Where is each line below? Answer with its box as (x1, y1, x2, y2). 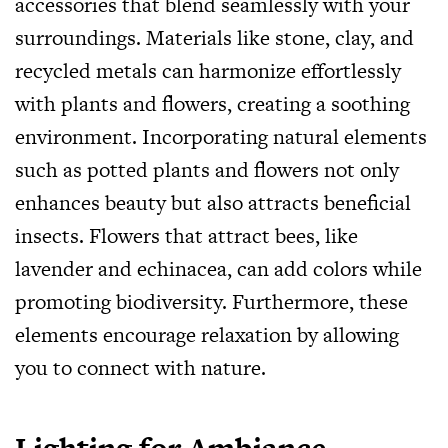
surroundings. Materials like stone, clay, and (15, 23, 414, 52)
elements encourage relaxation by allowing (15, 320, 399, 349)
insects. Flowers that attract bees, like (15, 221, 358, 250)
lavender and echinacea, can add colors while (15, 254, 422, 283)
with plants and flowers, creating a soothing (15, 89, 410, 118)
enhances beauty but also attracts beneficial (15, 188, 411, 217)
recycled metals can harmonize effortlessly (15, 56, 401, 85)
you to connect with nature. (15, 353, 266, 382)
